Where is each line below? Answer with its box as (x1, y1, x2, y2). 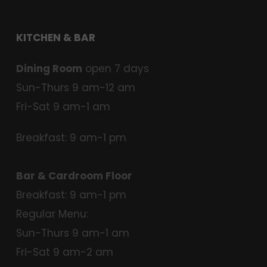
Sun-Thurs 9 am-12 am (16, 80, 135, 95)
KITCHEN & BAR (16, 30, 95, 45)
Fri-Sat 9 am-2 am (16, 244, 113, 259)
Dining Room (16, 61, 82, 76)
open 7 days (82, 61, 149, 76)
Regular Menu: (16, 206, 88, 221)
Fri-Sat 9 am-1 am (16, 99, 110, 114)
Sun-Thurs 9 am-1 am (16, 225, 129, 240)
